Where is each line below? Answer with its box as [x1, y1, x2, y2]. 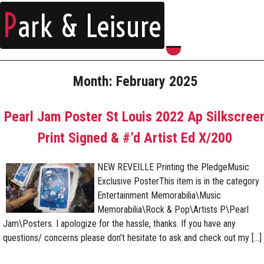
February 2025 [115, 73, 197, 90]
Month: [72, 73, 116, 90]
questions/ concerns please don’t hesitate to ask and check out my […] [3, 232, 262, 243]
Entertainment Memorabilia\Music [97, 190, 221, 201]
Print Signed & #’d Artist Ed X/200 [38, 130, 232, 146]
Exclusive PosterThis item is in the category [97, 176, 259, 187]
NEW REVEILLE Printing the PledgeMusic [97, 161, 249, 173]
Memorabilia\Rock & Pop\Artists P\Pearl [97, 204, 249, 215]
